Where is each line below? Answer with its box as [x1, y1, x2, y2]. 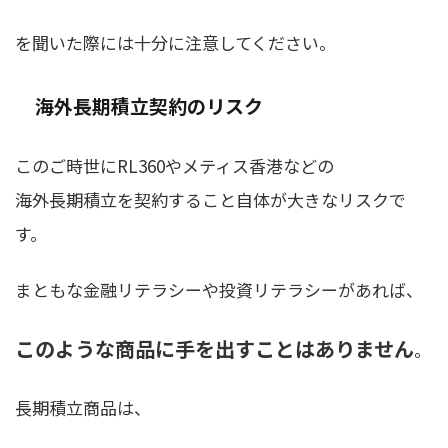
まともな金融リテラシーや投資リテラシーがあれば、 [15, 277, 423, 303]
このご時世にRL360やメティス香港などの [15, 152, 334, 178]
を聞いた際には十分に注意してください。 [15, 29, 336, 55]
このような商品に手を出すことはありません [15, 334, 414, 364]
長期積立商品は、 [15, 395, 151, 421]
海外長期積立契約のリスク [35, 91, 263, 119]
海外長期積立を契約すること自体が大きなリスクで [15, 186, 406, 212]
